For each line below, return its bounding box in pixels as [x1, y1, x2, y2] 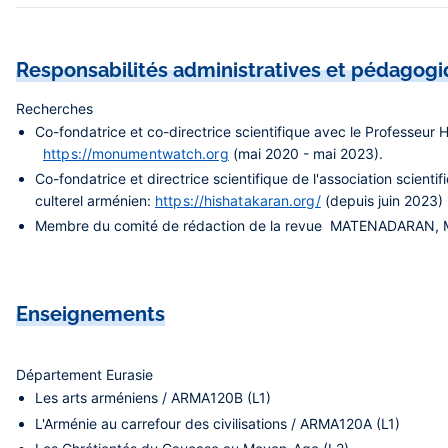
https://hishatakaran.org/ [155, 192, 321, 210]
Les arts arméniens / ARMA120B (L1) [35, 389, 272, 407]
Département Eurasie [16, 366, 153, 384]
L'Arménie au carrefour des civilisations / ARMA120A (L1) [35, 414, 401, 432]
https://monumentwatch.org [43, 145, 229, 162]
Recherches [16, 100, 93, 117]
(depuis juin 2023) [320, 192, 443, 210]
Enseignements [16, 302, 165, 327]
